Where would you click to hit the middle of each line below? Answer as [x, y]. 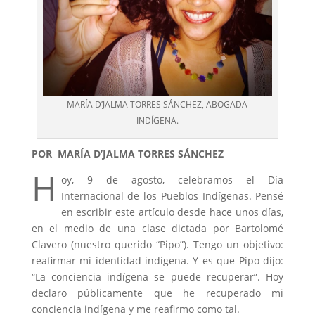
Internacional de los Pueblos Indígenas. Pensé [172, 196]
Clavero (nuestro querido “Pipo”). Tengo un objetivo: [157, 245]
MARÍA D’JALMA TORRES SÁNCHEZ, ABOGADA [157, 105]
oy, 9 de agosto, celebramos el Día [172, 180]
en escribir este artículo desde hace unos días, [172, 212]
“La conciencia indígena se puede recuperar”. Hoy [157, 277]
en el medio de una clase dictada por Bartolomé [157, 229]
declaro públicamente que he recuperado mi [157, 293]
